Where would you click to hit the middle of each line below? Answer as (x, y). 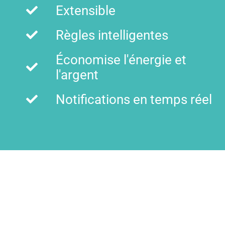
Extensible (85, 10)
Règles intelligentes (112, 35)
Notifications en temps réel (134, 99)
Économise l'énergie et (121, 60)
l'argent (77, 75)
